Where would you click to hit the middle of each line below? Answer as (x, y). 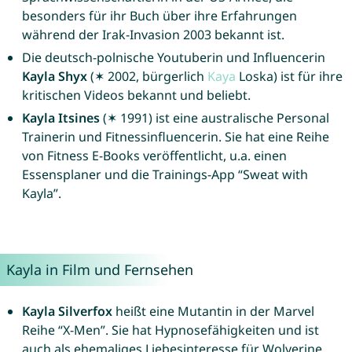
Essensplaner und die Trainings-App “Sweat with (165, 175)
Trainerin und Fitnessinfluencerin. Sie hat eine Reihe (175, 137)
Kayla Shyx (54, 77)
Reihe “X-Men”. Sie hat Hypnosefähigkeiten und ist (170, 330)
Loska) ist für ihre (289, 77)
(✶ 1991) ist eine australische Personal (214, 118)
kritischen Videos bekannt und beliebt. (136, 95)
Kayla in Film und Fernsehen (99, 270)
